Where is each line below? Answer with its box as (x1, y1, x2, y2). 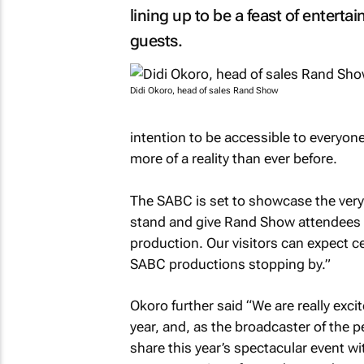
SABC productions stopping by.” (129, 255, 331, 272)
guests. (129, 31, 182, 50)
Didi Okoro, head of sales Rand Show (129, 85, 279, 96)
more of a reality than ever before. (129, 150, 337, 167)
